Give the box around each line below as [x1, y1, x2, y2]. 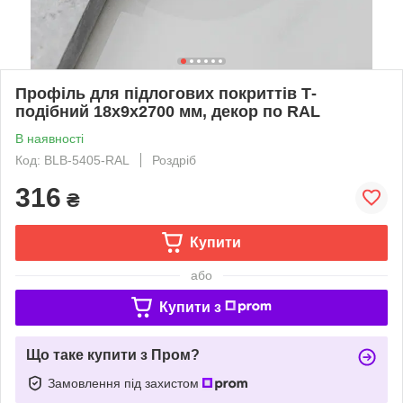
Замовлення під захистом [48, 375, 202, 390]
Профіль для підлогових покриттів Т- [15, 84, 317, 103]
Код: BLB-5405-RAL [15, 152, 130, 167]
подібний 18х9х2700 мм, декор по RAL [15, 102, 320, 121]
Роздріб [152, 152, 196, 167]
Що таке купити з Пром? [26, 346, 200, 363]
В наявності [15, 130, 84, 146]
